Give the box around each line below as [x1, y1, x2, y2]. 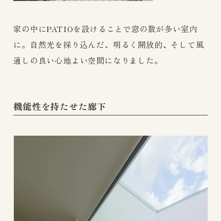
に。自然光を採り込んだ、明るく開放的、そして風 [13, 38, 204, 50]
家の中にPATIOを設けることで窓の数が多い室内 [13, 22, 198, 35]
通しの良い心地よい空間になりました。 [13, 54, 163, 66]
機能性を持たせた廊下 [13, 100, 107, 113]
